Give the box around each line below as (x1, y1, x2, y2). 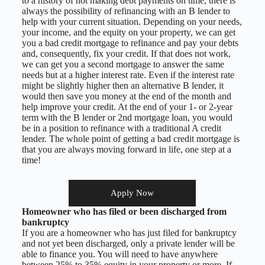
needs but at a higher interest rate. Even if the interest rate (21, 69, 234, 80)
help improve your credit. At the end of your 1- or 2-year (21, 101, 232, 112)
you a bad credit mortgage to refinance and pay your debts (21, 37, 238, 48)
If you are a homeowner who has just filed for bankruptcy (21, 227, 237, 238)
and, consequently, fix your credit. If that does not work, (21, 48, 231, 59)
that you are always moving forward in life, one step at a (21, 144, 231, 154)
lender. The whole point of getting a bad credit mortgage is (21, 133, 240, 144)
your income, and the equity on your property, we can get (21, 27, 235, 37)
